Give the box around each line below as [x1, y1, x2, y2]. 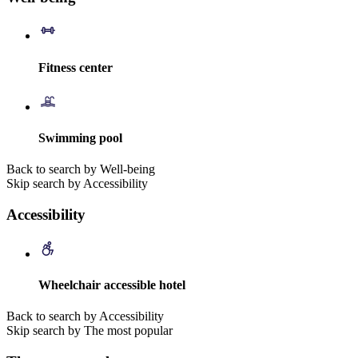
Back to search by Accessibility [6, 309, 164, 324]
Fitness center [38, 60, 113, 74]
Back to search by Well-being [6, 162, 155, 177]
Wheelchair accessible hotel [38, 278, 185, 292]
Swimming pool [38, 131, 122, 145]
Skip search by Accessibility [6, 177, 148, 191]
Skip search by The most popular [6, 324, 173, 338]
